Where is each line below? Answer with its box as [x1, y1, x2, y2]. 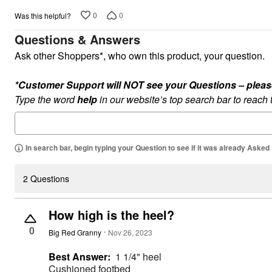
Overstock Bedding [24, 18, 88, 27]
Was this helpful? [15, 10, 71, 21]
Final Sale [48, 7, 80, 16]
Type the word [15, 92, 77, 107]
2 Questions [23, 172, 69, 185]
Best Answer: [49, 250, 110, 264]
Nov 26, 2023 [108, 227, 152, 238]
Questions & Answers [15, 30, 140, 49]
